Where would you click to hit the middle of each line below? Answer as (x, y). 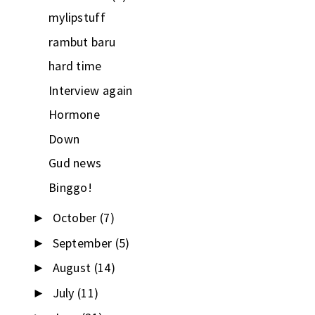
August (73, 268)
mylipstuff (77, 18)
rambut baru (82, 41)
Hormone (74, 115)
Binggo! (70, 187)
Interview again (90, 90)
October (76, 218)
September (84, 243)
